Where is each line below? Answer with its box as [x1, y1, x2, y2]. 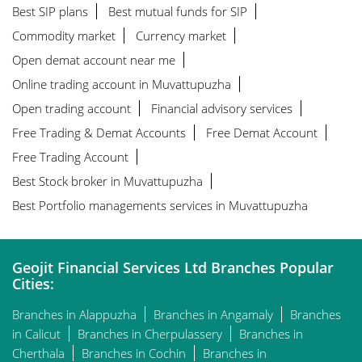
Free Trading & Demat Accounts [12, 124, 186, 141]
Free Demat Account [206, 124, 318, 141]
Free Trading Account [12, 148, 128, 165]
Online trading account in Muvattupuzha [12, 75, 231, 92]
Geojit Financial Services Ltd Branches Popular [12, 257, 334, 277]
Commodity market [12, 27, 116, 44]
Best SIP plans [12, 2, 88, 19]
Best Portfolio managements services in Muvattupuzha [12, 196, 308, 213]
